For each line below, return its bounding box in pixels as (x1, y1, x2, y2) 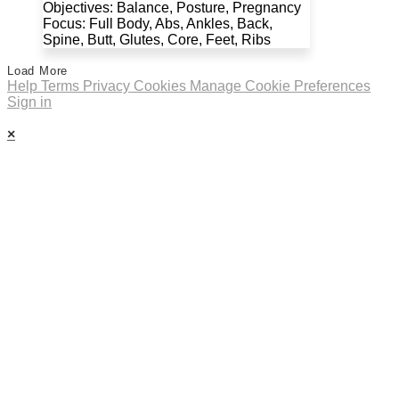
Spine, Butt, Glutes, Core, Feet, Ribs (43, 31, 271, 47)
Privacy (83, 77, 134, 94)
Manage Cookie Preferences (190, 77, 370, 94)
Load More (7, 63, 69, 77)
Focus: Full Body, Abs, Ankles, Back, (43, 15, 273, 31)
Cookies (134, 77, 190, 94)
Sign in (7, 94, 52, 110)
